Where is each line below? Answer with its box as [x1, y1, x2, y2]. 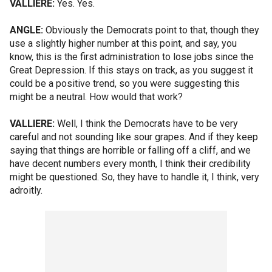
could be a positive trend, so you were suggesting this [10, 78, 240, 89]
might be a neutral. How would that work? [10, 91, 183, 103]
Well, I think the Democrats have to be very [55, 118, 238, 129]
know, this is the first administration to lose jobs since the [10, 51, 254, 63]
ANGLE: [10, 24, 43, 36]
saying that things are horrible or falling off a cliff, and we [10, 144, 251, 156]
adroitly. [10, 185, 42, 196]
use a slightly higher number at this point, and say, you [10, 38, 237, 49]
